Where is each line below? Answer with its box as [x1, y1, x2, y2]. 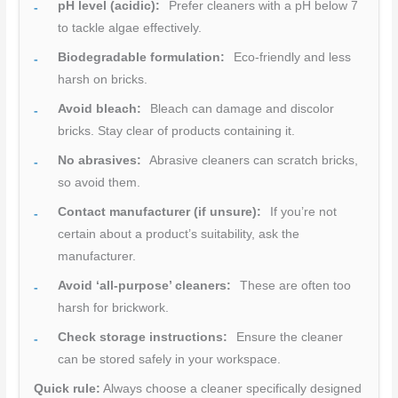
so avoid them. [58, 176, 141, 190]
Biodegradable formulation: [58, 51, 226, 65]
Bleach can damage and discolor [147, 102, 335, 116]
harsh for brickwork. [58, 301, 170, 315]
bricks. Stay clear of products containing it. [58, 124, 296, 139]
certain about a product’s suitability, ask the [58, 227, 300, 242]
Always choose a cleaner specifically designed [100, 382, 362, 396]
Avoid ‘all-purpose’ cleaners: [58, 279, 232, 293]
